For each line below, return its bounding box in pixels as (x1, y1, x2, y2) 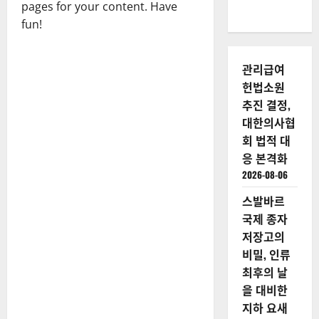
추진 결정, (241, 96, 291, 113)
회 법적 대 (241, 132, 291, 149)
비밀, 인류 (241, 246, 291, 263)
